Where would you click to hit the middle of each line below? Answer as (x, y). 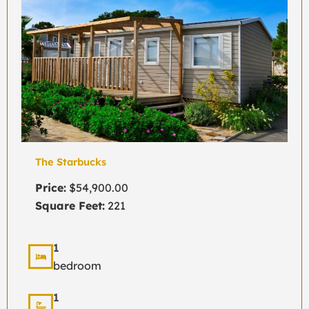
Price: (51, 187)
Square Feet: (70, 205)
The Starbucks (71, 161)
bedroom (77, 266)
